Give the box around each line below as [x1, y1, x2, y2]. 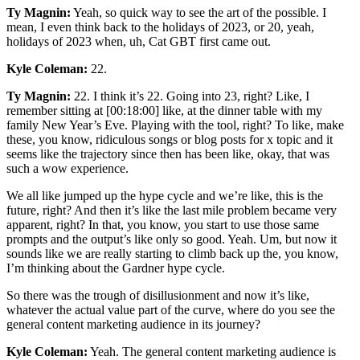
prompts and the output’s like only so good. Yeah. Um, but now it [6, 231, 337, 246]
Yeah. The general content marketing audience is [88, 344, 336, 358]
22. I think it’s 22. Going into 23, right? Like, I [71, 88, 309, 103]
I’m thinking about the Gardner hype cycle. [6, 260, 225, 275]
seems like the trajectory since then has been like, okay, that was [6, 146, 329, 161]
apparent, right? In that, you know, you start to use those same [6, 217, 319, 231]
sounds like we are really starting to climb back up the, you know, [6, 246, 338, 260]
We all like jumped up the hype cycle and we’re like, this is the [6, 188, 323, 202]
